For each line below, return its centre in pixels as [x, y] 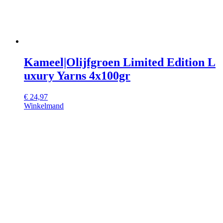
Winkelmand [44, 106]
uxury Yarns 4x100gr [77, 76]
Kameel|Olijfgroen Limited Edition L [120, 62]
